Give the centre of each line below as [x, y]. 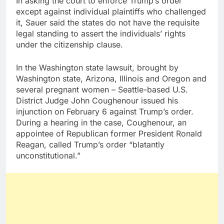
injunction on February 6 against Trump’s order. [105, 112]
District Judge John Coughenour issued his [97, 101]
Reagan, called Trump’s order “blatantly [90, 145]
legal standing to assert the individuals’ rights [101, 34]
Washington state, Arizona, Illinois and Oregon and [111, 79]
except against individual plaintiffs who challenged [111, 12]
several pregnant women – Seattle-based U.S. [102, 90]
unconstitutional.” [48, 156]
